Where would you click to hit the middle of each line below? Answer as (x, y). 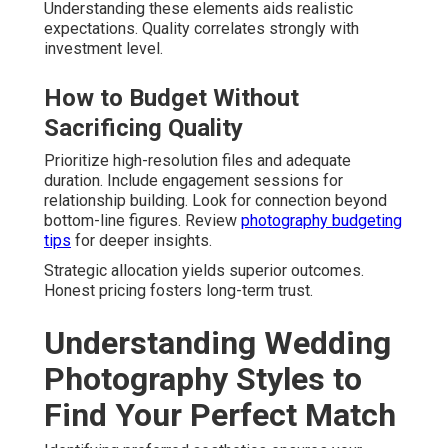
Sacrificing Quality (143, 128)
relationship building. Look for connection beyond (215, 201)
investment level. (103, 49)
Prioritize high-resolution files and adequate (197, 161)
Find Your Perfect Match (220, 415)
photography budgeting (321, 221)
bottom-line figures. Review (142, 221)
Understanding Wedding (217, 343)
